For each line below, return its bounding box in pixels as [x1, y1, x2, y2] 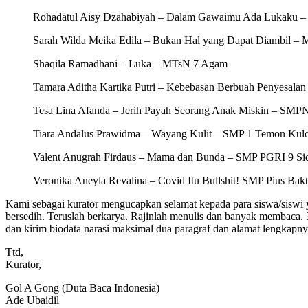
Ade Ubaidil [5, 294, 59, 306]
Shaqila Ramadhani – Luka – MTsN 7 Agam [33, 57, 228, 69]
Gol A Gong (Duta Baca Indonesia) [5, 281, 159, 294]
